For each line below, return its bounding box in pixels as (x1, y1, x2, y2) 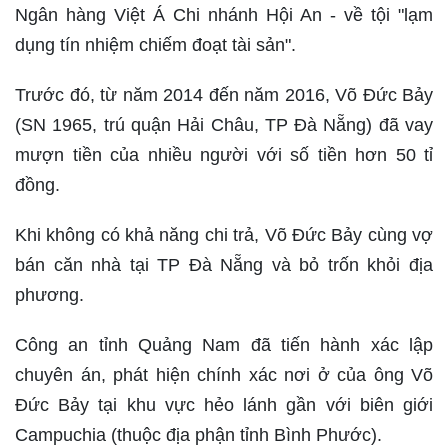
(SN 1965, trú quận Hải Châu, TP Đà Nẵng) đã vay (15, 115, 433, 135)
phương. (15, 285, 84, 305)
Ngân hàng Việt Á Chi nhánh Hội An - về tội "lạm (15, 5, 433, 25)
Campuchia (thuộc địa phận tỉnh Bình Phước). (15, 425, 382, 445)
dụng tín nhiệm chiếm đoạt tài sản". (15, 35, 296, 55)
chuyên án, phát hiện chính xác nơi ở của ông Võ (15, 365, 433, 385)
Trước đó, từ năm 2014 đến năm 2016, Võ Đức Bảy (15, 85, 433, 105)
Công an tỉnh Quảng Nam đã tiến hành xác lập (15, 335, 433, 355)
